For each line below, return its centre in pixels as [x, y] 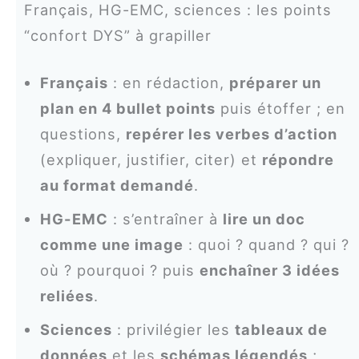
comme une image [111, 245]
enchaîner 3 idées [269, 270]
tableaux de [281, 330]
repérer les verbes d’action [231, 134]
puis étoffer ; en [280, 109]
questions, [83, 134]
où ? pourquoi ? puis [119, 270]
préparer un [275, 83]
